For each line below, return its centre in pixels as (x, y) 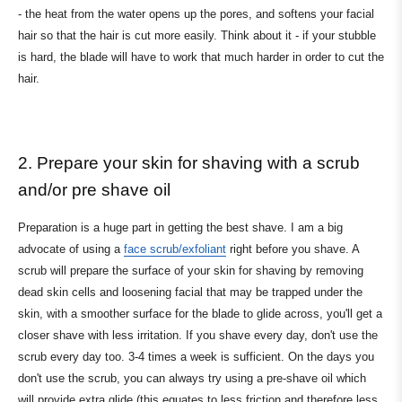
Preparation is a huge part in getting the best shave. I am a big (180, 228)
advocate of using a (71, 249)
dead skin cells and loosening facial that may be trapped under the (190, 293)
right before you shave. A (293, 249)
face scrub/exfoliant (175, 249)
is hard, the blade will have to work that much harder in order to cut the (201, 57)
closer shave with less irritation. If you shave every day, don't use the (198, 336)
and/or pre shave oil (96, 189)
